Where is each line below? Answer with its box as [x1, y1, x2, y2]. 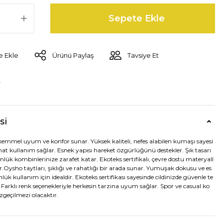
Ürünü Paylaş [52, 51, 94, 60]
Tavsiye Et [127, 51, 159, 60]
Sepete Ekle [109, 13, 165, 24]
